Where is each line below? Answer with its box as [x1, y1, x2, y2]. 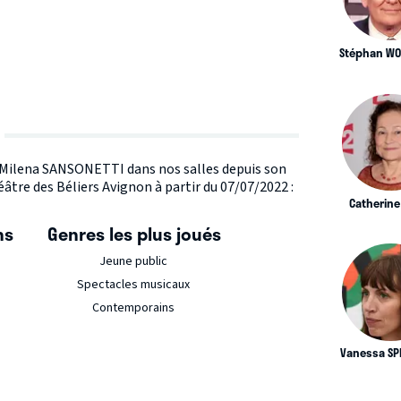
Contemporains [91, 299, 175, 317]
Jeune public [98, 252, 167, 270]
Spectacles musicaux [76, 276, 190, 294]
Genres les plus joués [47, 220, 221, 247]
